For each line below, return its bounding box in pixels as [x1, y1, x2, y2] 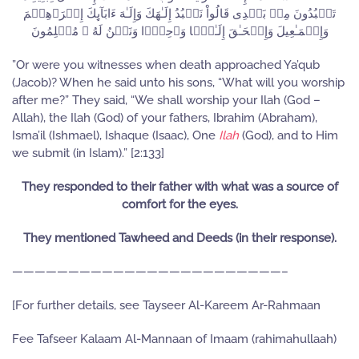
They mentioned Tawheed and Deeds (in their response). [22, 231, 337, 245]
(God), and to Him [239, 128, 338, 143]
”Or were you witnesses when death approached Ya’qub [12, 58, 320, 72]
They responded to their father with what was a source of [21, 179, 338, 194]
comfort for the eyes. [121, 197, 238, 212]
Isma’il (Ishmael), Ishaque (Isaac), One [12, 128, 219, 143]
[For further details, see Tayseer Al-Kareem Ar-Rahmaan [12, 298, 321, 313]
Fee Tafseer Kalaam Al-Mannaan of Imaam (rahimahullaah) [12, 332, 337, 346]
